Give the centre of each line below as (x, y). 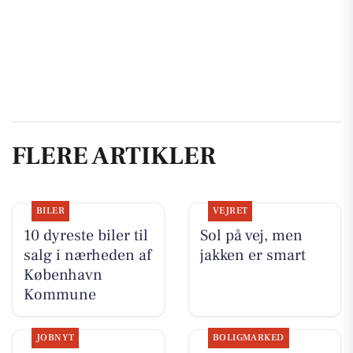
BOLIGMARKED (248, 338)
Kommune (59, 295)
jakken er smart (253, 256)
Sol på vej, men (251, 236)
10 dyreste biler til (85, 236)
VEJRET (230, 211)
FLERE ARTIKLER (114, 156)
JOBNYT (55, 338)
